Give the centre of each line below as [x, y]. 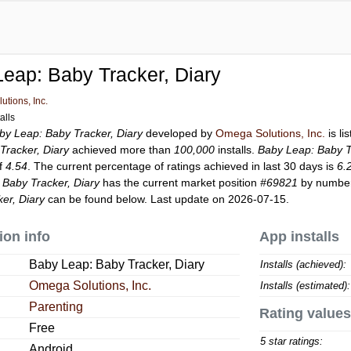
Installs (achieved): [303, 264]
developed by [179, 133]
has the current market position [180, 183]
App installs [299, 237]
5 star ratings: [291, 341]
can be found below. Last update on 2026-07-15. [167, 199]
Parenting [56, 307]
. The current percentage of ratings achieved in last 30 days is [183, 166]
